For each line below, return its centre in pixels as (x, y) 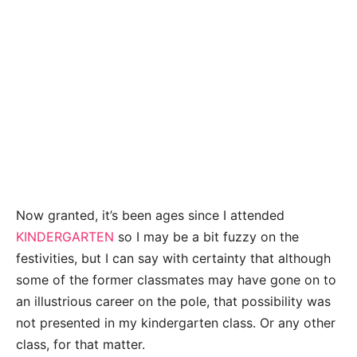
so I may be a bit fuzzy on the (206, 237)
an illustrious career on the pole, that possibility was (173, 302)
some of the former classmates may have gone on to (176, 280)
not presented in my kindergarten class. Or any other (176, 323)
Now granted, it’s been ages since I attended (150, 216)
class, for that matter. (80, 345)
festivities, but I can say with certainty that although (173, 259)
